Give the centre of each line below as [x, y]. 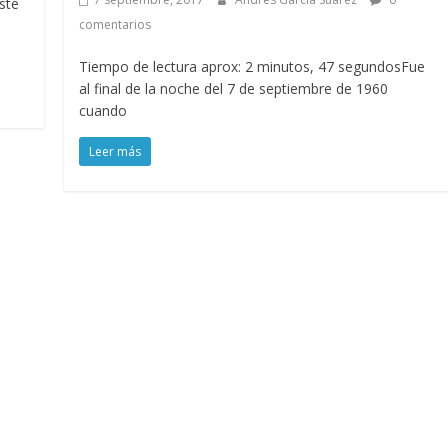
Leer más [115, 152]
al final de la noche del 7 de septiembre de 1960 [234, 89]
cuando [103, 111]
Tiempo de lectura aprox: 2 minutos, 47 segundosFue [252, 67]
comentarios [115, 25]
